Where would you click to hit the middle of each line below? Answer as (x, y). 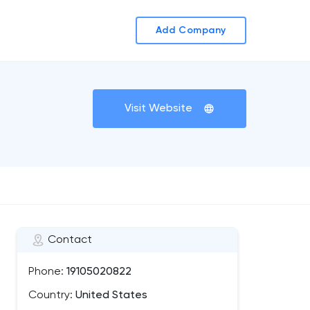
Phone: (46, 272)
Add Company (191, 30)
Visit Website (158, 109)
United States (110, 295)
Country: (51, 295)
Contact (70, 240)
